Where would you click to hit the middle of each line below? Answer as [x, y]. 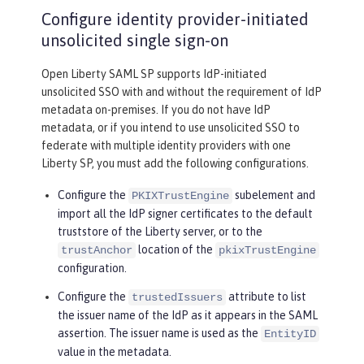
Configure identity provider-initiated [175, 19]
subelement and [274, 195]
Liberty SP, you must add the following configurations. [175, 164]
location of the [175, 250]
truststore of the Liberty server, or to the [160, 232]
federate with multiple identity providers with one [166, 146]
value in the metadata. [115, 352]
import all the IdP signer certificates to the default [185, 214]
